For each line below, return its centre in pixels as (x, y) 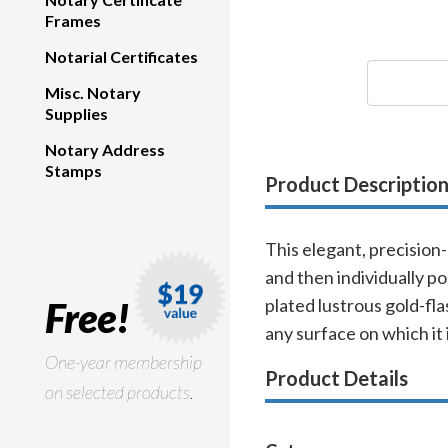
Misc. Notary (93, 92)
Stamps (73, 170)
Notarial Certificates (121, 56)
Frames (73, 20)
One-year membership (123, 362)
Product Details (336, 378)
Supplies (76, 113)
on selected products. (119, 392)
